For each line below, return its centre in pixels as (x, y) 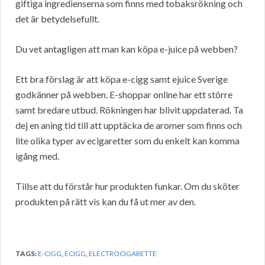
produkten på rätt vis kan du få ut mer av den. (106, 202)
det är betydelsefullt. (57, 19)
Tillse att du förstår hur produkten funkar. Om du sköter (127, 186)
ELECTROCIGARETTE (123, 254)
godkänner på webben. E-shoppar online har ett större (124, 95)
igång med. (37, 156)
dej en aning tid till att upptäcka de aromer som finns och (129, 125)
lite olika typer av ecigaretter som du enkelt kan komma (127, 141)
